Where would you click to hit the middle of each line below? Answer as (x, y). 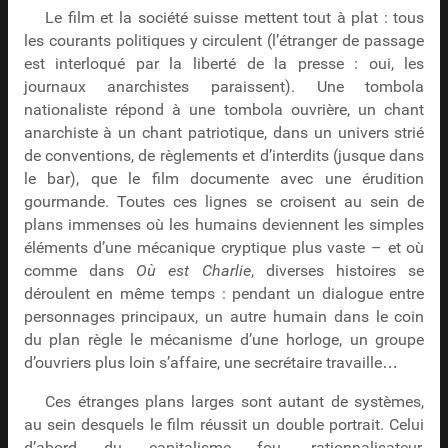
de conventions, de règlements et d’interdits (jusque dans (224, 155)
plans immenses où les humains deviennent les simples (224, 224)
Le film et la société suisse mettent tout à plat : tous (235, 17)
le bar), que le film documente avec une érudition (224, 178)
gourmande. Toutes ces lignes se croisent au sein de (224, 201)
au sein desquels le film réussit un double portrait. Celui (224, 425)
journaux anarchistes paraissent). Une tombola (224, 86)
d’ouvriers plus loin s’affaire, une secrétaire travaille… (210, 362)
